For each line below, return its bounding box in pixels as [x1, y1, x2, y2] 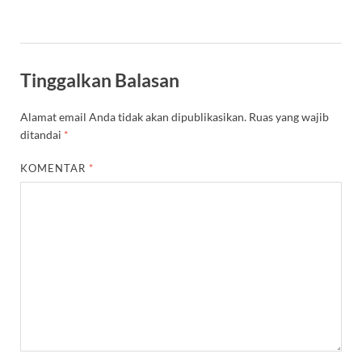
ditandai [20, 128, 64, 142]
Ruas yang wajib [249, 110, 329, 124]
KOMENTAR [20, 162, 90, 175]
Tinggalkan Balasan [20, 68, 179, 91]
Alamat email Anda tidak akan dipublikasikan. [20, 110, 246, 124]
